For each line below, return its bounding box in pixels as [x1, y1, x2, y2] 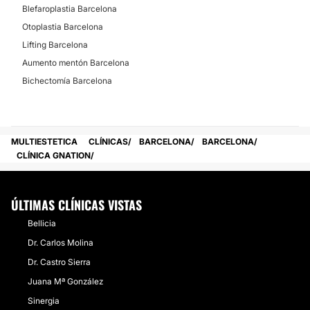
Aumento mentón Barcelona [22, 57, 129, 68]
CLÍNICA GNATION [17, 150, 91, 161]
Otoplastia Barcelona [22, 21, 103, 32]
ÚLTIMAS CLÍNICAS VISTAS [11, 196, 142, 214]
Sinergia [28, 295, 60, 306]
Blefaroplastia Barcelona [22, 3, 117, 14]
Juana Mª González [28, 276, 103, 286]
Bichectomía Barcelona [22, 75, 112, 86]
